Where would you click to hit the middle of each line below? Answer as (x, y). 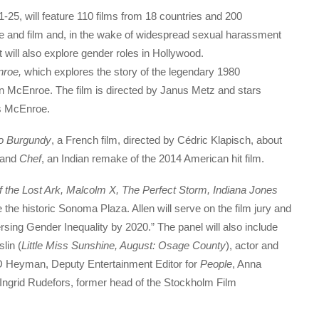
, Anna (247, 264)
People (216, 264)
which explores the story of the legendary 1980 (132, 71)
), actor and (252, 246)
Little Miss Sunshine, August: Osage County (124, 246)
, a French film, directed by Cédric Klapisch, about (167, 140)
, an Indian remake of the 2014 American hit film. (153, 158)
